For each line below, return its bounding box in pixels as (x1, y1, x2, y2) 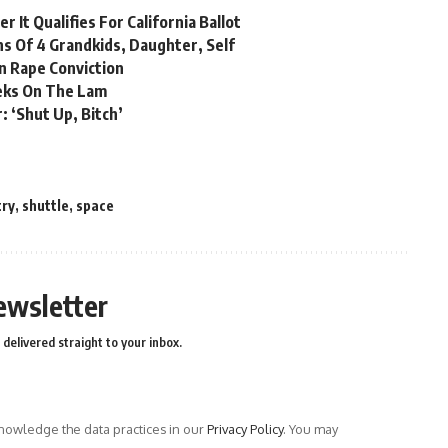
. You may (283, 421, 338, 438)
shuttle (22, 197, 69, 215)
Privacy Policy (207, 421, 283, 438)
